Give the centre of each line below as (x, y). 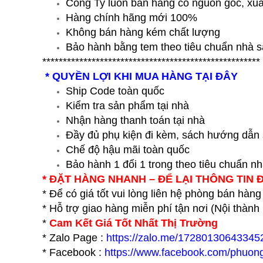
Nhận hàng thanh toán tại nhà (135, 120)
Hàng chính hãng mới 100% (131, 17)
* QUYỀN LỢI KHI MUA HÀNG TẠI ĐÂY (141, 76)
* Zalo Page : (74, 237)
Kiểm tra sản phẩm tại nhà (127, 105)
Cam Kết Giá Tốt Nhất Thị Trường (134, 223)
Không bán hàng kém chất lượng (143, 32)
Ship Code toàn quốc (115, 91)
